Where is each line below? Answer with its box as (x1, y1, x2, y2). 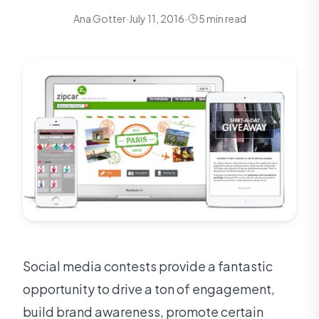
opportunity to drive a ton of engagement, (23, 281, 275, 298)
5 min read (198, 12, 246, 25)
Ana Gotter (73, 12, 126, 25)
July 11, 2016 (128, 12, 184, 25)
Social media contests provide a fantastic (23, 258, 273, 275)
